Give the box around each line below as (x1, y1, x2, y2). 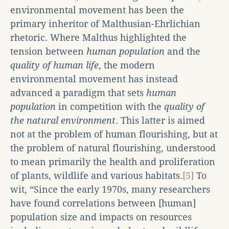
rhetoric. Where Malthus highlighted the (10, 32, 187, 43)
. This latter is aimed (116, 114, 205, 126)
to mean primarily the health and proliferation (10, 156, 215, 167)
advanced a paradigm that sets (10, 87, 146, 98)
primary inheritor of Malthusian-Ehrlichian (10, 18, 200, 29)
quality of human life (10, 59, 99, 71)
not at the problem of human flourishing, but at (10, 128, 218, 140)
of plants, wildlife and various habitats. (10, 170, 182, 181)
